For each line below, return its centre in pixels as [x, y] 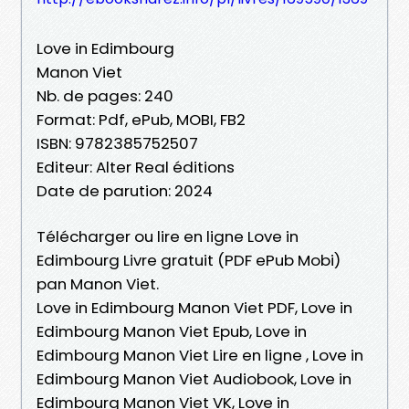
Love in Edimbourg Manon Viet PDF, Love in [194, 307]
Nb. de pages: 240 [105, 95]
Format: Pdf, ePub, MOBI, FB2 [141, 119]
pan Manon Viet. [98, 283]
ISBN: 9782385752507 [117, 143]
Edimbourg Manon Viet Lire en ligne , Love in [200, 355]
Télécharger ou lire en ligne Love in [168, 236]
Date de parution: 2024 [125, 190]
